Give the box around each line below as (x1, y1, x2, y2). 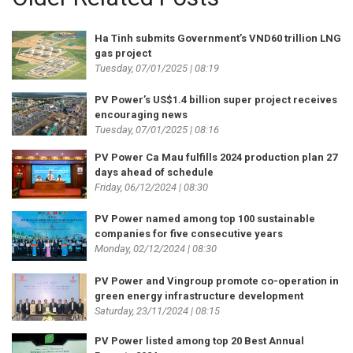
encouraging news (95, 109, 188, 121)
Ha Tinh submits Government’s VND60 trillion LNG (95, 32, 341, 45)
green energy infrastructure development (95, 290, 303, 303)
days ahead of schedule (95, 166, 214, 179)
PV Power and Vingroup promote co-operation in (95, 275, 339, 288)
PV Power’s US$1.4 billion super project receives (95, 94, 337, 106)
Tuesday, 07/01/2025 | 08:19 (95, 62, 219, 75)
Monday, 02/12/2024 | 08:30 (95, 242, 217, 255)
